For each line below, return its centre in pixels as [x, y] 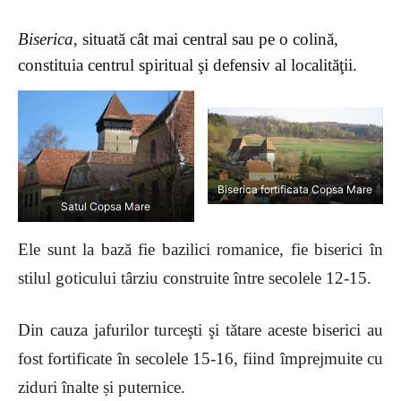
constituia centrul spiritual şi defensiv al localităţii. [188, 64]
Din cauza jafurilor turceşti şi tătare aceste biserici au [200, 329]
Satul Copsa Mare [106, 207]
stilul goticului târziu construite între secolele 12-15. [195, 277]
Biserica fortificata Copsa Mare [295, 189]
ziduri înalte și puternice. [102, 387]
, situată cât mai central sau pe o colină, [206, 38]
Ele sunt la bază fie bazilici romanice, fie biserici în [200, 249]
